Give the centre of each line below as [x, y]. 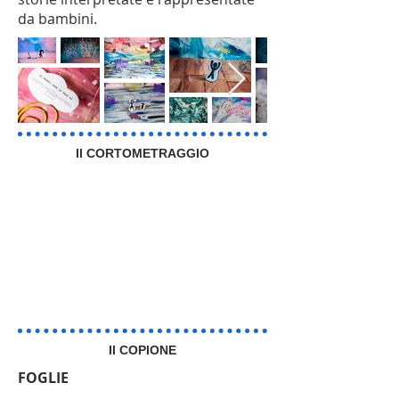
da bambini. [57, 19]
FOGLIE [43, 378]
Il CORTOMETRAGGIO [142, 153]
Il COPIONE [142, 350]
